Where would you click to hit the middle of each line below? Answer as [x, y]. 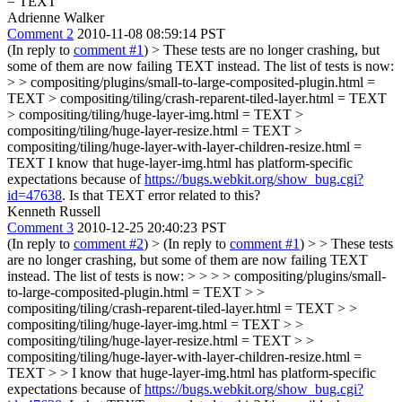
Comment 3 [40, 227]
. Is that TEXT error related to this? [161, 195]
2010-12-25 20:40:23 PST [152, 227]
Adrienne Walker [56, 17]
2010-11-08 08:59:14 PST [151, 33]
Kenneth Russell [54, 211]
